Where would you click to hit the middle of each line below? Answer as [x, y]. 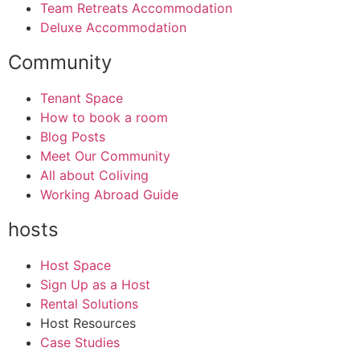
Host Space [76, 266]
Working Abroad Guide [109, 195]
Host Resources [88, 323]
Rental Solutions [89, 304]
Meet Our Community [105, 156]
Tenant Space [82, 98]
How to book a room [104, 118]
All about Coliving [94, 176]
